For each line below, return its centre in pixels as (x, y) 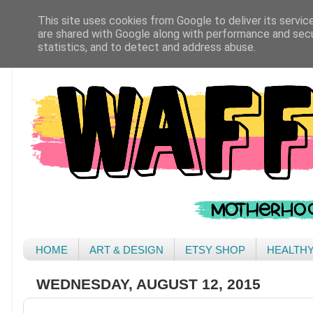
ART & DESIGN (127, 249)
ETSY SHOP (216, 249)
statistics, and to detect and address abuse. (147, 47)
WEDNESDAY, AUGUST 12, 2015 (149, 284)
